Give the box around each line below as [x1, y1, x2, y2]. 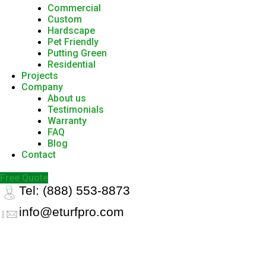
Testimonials [47, 104, 104, 115]
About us [47, 93, 86, 104]
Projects [21, 70, 58, 81]
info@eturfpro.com [19, 205, 124, 218]
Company [21, 81, 63, 93]
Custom [47, 14, 82, 25]
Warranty [47, 115, 87, 126]
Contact [21, 149, 56, 160]
